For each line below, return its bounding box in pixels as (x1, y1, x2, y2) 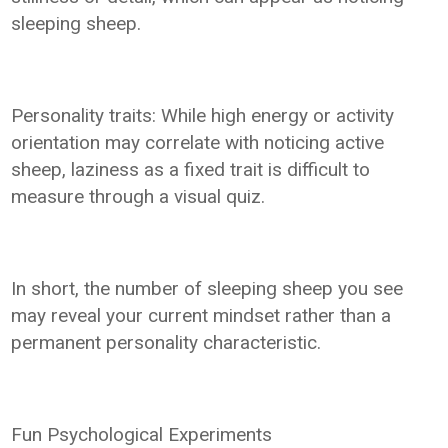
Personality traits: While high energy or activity (11, 103, 395, 127)
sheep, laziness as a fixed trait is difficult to (11, 157, 371, 181)
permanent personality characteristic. (11, 330, 322, 354)
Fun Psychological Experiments (11, 422, 273, 446)
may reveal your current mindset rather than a (11, 303, 392, 327)
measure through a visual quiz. (11, 184, 266, 208)
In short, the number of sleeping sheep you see (11, 276, 404, 300)
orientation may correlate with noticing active (11, 130, 385, 154)
